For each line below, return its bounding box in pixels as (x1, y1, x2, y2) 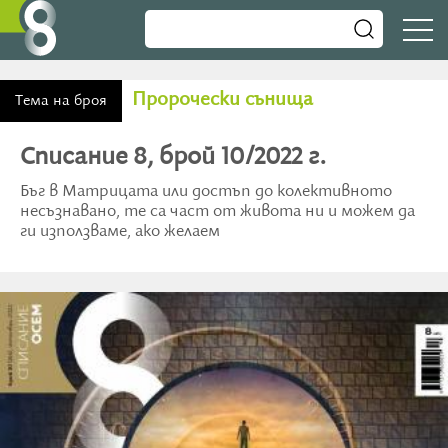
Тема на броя (15, 92, 107, 110)
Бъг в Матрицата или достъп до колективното (20, 182, 392, 202)
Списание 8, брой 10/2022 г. (20, 142, 326, 172)
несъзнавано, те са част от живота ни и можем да (20, 202, 415, 222)
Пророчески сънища (132, 88, 313, 111)
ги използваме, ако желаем (20, 222, 220, 242)
